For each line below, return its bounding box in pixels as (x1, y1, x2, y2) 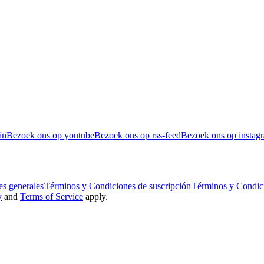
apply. (83, 191, 108, 202)
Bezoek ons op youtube (6, 130, 94, 140)
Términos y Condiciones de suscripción (44, 180, 191, 191)
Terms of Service (20, 191, 83, 202)
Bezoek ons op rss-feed (94, 130, 181, 140)
